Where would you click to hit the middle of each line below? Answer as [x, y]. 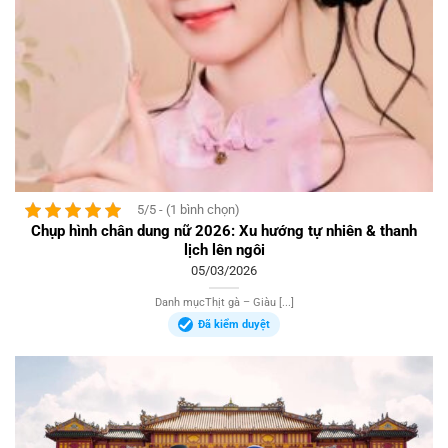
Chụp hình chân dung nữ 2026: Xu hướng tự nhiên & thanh [224, 230]
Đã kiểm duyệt [234, 325]
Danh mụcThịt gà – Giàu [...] [224, 303]
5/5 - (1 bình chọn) [188, 210]
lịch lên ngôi [224, 249]
